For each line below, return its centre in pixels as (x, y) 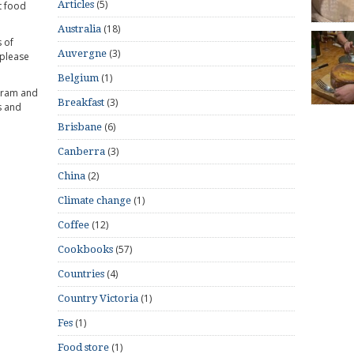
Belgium (78, 77)
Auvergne (82, 53)
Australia (79, 28)
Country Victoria (98, 298)
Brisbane (80, 126)
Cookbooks (85, 249)
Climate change (94, 200)
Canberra (81, 151)
